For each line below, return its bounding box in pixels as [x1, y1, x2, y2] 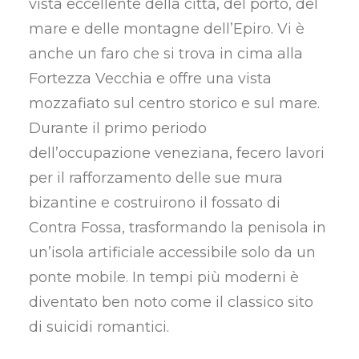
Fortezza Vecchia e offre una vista [29, 70, 272, 87]
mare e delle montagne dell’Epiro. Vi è [29, 20, 305, 38]
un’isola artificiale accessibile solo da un [29, 244, 316, 261]
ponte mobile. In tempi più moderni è [29, 268, 299, 286]
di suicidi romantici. [29, 318, 169, 336]
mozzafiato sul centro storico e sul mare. [29, 95, 320, 112]
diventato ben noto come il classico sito [29, 293, 313, 311]
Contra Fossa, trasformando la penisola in [29, 219, 326, 236]
